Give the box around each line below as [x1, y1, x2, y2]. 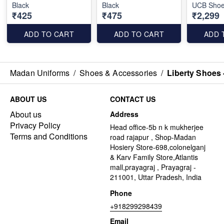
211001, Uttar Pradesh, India [110, 171, 201, 182]
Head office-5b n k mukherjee [110, 121, 203, 132]
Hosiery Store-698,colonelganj [110, 141, 205, 152]
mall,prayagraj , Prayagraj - [110, 161, 196, 172]
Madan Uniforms [10, 66, 70, 78]
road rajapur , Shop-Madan [110, 131, 196, 142]
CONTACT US [110, 93, 155, 104]
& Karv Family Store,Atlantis [110, 151, 198, 162]
